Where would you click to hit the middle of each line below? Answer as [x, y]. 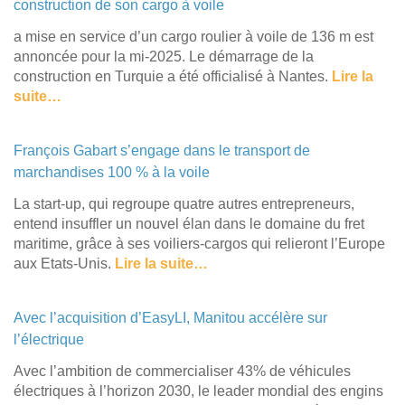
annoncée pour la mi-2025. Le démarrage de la [164, 56]
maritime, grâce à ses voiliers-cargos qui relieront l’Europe [199, 243]
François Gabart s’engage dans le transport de [162, 150]
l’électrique [49, 339]
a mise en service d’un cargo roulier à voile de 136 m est [193, 36]
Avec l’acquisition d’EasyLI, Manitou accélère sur [170, 317]
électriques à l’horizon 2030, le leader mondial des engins [198, 391]
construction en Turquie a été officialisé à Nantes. [173, 76]
